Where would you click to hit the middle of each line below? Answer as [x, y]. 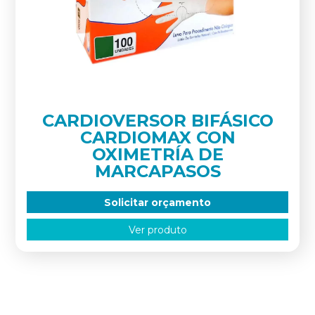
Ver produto [157, 230]
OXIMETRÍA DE [157, 154]
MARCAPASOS [157, 171]
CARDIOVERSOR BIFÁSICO [157, 121]
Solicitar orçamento [157, 202]
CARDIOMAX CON [157, 137]
